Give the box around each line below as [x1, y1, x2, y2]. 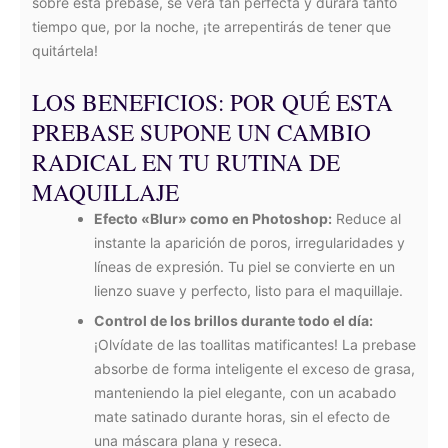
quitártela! [32, 42, 98, 59]
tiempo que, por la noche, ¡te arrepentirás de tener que [32, 18, 391, 35]
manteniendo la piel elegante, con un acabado [94, 384, 396, 401]
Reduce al [332, 210, 401, 227]
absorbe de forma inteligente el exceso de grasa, [94, 360, 415, 377]
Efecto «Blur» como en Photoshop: [94, 210, 332, 227]
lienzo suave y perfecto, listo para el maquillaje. [94, 282, 403, 299]
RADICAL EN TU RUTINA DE [32, 146, 340, 178]
